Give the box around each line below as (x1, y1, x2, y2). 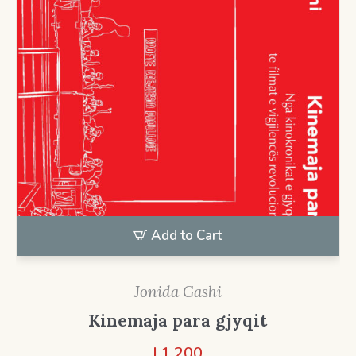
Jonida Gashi (133, 281, 222, 301)
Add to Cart (151, 226, 222, 245)
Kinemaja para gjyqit (88, 309, 268, 331)
